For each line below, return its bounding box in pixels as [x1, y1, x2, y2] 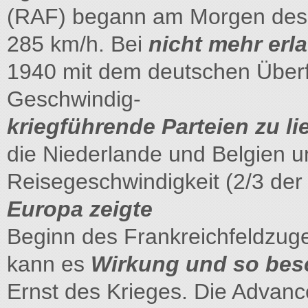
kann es [7, 252, 91, 276]
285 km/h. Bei [7, 32, 148, 56]
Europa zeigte [7, 197, 153, 221]
